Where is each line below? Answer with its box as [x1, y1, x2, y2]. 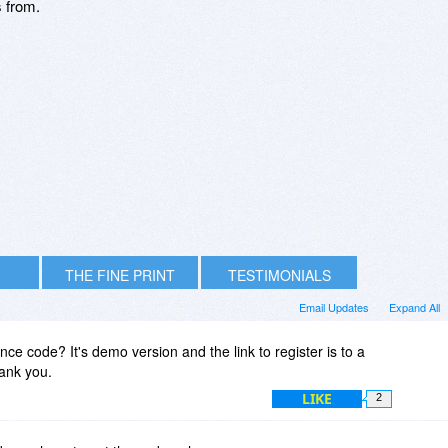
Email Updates [299, 299, 369, 316]
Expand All [389, 299, 440, 316]
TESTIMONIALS [227, 265, 331, 286]
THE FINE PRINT [65, 265, 175, 286]
